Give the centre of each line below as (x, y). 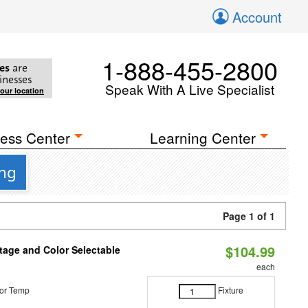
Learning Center (203, 137)
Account (257, 17)
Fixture (230, 290)
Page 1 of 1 (249, 216)
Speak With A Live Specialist (190, 89)
